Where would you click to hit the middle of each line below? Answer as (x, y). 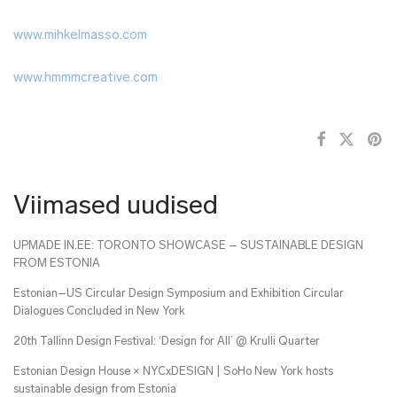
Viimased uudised (116, 207)
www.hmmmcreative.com (86, 79)
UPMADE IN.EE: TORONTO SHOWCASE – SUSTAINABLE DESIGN (188, 246)
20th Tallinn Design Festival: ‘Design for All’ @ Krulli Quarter (167, 342)
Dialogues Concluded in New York (99, 312)
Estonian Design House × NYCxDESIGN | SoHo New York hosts (173, 372)
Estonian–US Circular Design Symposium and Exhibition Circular (179, 294)
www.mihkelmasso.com (80, 36)
